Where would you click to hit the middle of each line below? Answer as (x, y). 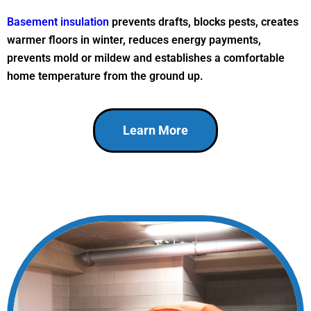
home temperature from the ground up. (105, 76)
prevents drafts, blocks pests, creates (204, 22)
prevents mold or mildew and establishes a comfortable (146, 58)
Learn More (155, 131)
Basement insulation (58, 22)
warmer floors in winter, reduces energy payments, (134, 40)
